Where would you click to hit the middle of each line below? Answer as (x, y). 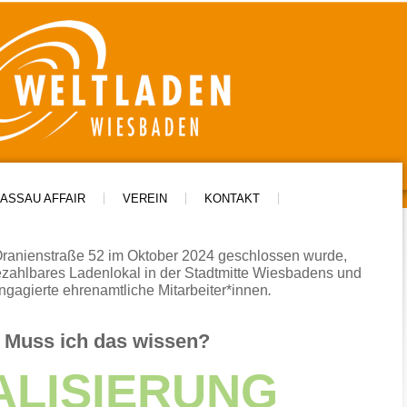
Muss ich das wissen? (107, 341)
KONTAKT (232, 199)
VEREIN (145, 199)
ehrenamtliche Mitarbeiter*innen (164, 290)
